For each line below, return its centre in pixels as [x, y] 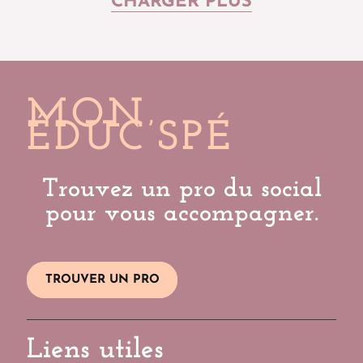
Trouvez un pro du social [181, 190]
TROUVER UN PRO [102, 280]
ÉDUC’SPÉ [131, 139]
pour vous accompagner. [181, 214]
